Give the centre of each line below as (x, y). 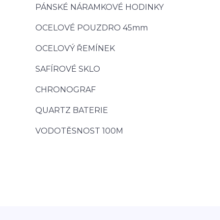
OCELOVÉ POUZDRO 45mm (92, 28)
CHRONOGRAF (66, 90)
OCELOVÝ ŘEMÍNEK (75, 48)
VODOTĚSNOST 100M (79, 131)
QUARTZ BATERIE (72, 110)
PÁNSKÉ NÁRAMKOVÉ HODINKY (99, 7)
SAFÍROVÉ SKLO (68, 69)
